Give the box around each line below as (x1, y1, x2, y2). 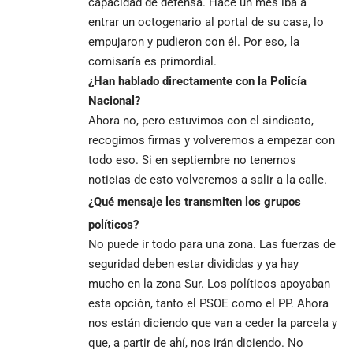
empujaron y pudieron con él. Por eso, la (88, 34, 299, 49)
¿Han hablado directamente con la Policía (88, 73, 307, 88)
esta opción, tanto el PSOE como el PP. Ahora (88, 295, 329, 310)
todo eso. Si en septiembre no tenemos (88, 152, 296, 167)
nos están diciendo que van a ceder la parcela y (88, 315, 337, 330)
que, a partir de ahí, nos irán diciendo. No (88, 335, 303, 350)
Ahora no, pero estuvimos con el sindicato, (88, 113, 314, 128)
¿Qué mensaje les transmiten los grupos (88, 194, 301, 209)
